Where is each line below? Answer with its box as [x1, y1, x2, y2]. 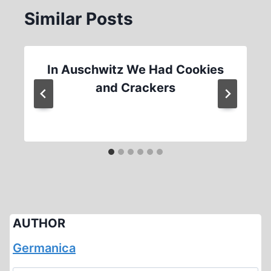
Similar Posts [24, 8, 133, 29]
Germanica [13, 241, 76, 255]
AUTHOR [13, 216, 65, 230]
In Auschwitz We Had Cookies [47, 62, 224, 77]
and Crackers [96, 80, 175, 95]
